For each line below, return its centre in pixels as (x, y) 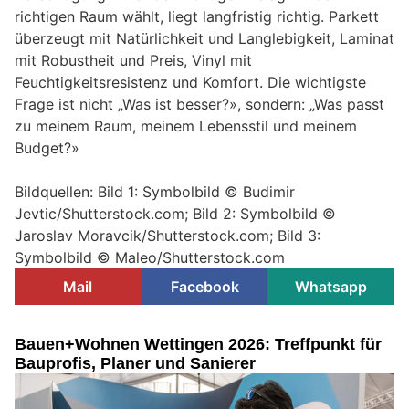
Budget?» (47, 147)
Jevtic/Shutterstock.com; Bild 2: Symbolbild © (175, 213)
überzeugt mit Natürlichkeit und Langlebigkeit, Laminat (204, 38)
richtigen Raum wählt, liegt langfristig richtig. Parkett (197, 16)
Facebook (204, 286)
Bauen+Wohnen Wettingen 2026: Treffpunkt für (198, 344)
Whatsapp (331, 286)
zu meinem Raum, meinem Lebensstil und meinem (186, 126)
